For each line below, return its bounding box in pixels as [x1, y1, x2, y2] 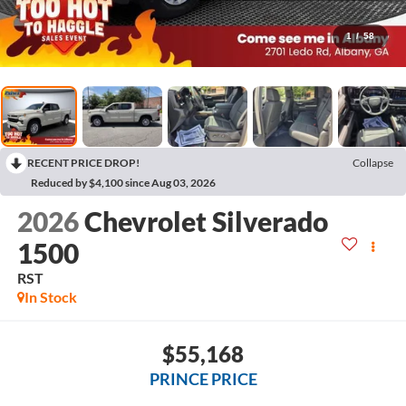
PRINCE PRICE [149, 368, 257, 389]
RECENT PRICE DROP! [27, 156, 140, 170]
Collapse [353, 156, 393, 170]
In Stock [24, 288, 77, 306]
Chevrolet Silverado [83, 205, 328, 238]
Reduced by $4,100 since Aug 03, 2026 [31, 176, 216, 190]
